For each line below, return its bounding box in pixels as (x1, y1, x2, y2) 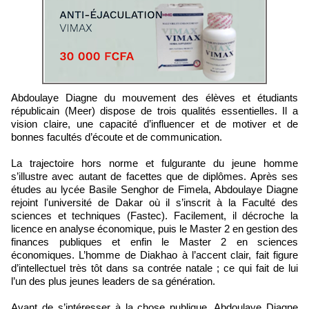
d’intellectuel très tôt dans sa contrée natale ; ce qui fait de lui (11, 261, 298, 274)
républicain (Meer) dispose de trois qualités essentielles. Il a (11, 104, 298, 117)
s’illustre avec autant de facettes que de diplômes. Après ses (11, 170, 298, 182)
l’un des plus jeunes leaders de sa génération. (11, 275, 215, 287)
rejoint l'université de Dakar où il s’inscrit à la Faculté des (11, 196, 298, 208)
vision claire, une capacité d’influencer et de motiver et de (11, 117, 298, 130)
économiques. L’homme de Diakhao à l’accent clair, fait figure (11, 248, 298, 261)
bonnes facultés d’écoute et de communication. (11, 130, 222, 143)
